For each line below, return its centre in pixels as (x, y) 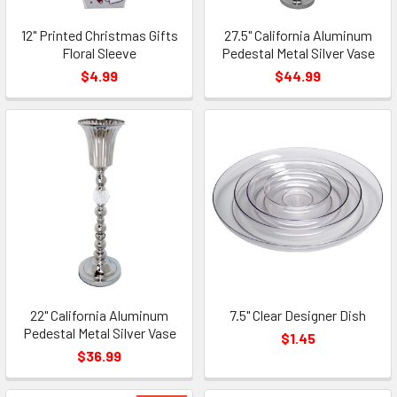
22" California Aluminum (99, 315)
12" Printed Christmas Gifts (99, 35)
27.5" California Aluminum (298, 35)
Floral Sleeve (99, 53)
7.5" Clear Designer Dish (298, 315)
